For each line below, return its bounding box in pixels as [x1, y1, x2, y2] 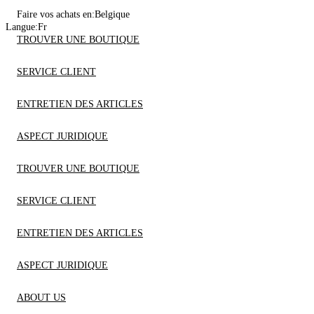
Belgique [95, 9, 130, 20]
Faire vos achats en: [17, 9, 95, 20]
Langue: [6, 22, 38, 32]
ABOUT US [17, 292, 66, 303]
